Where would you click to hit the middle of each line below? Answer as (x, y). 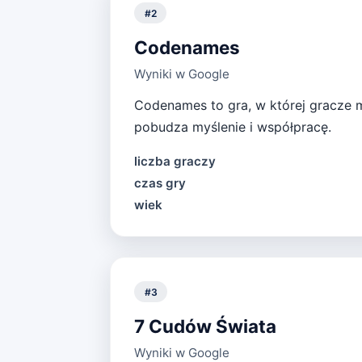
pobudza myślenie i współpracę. (232, 126)
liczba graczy (175, 162)
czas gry (160, 183)
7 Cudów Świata (205, 326)
